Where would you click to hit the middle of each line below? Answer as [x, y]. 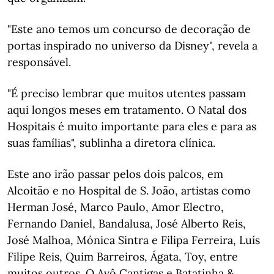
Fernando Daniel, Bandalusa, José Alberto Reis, [127, 224]
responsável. [39, 62]
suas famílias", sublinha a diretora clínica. [111, 143]
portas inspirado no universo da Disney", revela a [132, 46]
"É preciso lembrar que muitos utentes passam [127, 93]
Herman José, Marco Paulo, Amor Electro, [116, 207]
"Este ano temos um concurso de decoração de [129, 29]
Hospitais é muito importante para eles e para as [132, 126]
